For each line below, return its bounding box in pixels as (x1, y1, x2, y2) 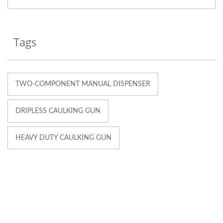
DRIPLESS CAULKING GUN (15, 107, 101, 114)
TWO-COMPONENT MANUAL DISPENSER (15, 80, 150, 88)
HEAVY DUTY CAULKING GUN (15, 134, 111, 141)
